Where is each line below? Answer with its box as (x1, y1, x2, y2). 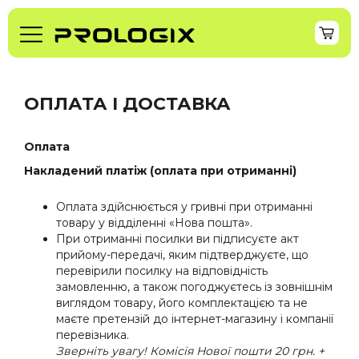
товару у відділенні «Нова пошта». (56, 215, 252, 230)
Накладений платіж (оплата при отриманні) (24, 163, 296, 178)
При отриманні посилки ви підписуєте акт (56, 231, 299, 246)
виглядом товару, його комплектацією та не (56, 295, 308, 310)
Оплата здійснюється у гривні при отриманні (56, 199, 313, 214)
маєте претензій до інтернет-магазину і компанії (56, 311, 333, 326)
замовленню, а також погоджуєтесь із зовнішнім (56, 279, 333, 294)
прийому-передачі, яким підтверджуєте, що (56, 247, 309, 262)
